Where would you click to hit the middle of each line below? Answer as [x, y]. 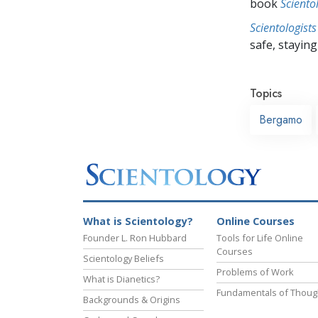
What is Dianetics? [121, 279]
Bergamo [281, 119]
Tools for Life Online [260, 238]
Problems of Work [255, 272]
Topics [266, 93]
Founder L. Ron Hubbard [135, 238]
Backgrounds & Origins [132, 300]
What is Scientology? [138, 221]
